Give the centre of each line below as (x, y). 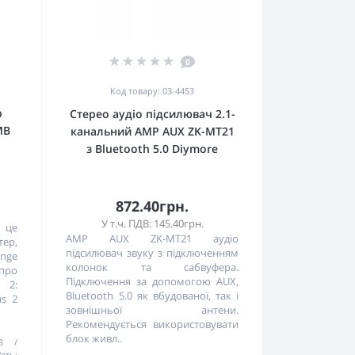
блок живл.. (94, 339)
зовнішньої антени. (152, 310)
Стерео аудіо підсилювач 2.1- (152, 114)
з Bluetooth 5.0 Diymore (153, 149)
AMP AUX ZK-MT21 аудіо (152, 239)
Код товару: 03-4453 (153, 91)
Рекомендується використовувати (152, 324)
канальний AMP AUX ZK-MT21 (152, 132)
